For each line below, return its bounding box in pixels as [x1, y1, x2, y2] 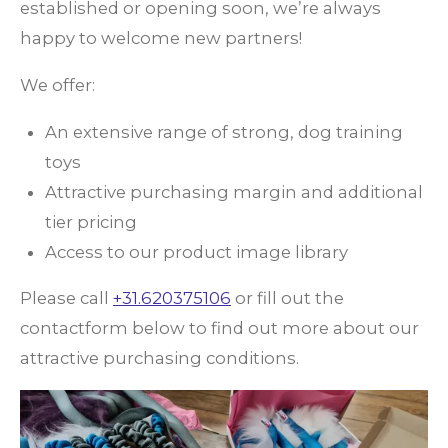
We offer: [20, 74, 95, 95]
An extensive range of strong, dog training [45, 121, 403, 142]
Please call [20, 288, 113, 309]
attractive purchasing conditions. [20, 348, 303, 369]
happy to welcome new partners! [20, 28, 302, 49]
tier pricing [45, 211, 137, 232]
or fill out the [231, 288, 344, 309]
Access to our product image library [45, 241, 348, 262]
